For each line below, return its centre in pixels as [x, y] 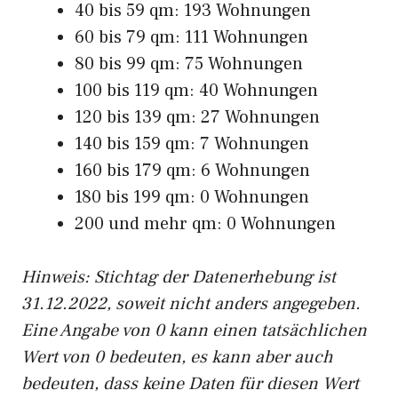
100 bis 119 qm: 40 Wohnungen [196, 91]
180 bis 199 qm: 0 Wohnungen [192, 197]
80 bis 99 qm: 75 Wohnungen [189, 64]
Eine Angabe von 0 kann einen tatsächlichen [194, 330]
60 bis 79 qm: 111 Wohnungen [191, 37]
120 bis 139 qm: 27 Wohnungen [197, 117]
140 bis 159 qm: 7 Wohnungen [192, 144]
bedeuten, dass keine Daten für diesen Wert [190, 384]
